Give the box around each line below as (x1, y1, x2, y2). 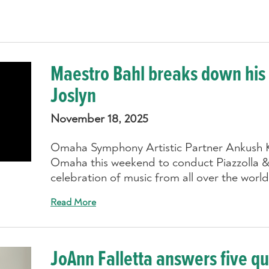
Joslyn (50, 82, 96, 110)
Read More (50, 196, 96, 208)
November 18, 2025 (50, 110, 148, 126)
